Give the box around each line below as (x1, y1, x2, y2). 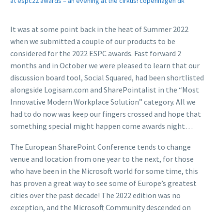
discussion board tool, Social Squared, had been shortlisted (10, 73, 204, 83)
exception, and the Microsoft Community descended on (10, 202, 191, 212)
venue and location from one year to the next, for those (10, 154, 194, 164)
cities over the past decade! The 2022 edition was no (10, 190, 181, 200)
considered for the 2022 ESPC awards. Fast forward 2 (10, 48, 181, 59)
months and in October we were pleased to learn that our (10, 61, 200, 71)
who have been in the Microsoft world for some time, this (10, 166, 198, 176)
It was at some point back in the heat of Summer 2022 (10, 24, 188, 34)
